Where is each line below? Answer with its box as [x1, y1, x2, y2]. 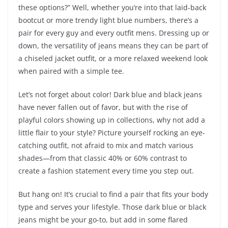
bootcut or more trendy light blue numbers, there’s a [18, 15, 198, 25]
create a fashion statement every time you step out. [18, 166, 194, 176]
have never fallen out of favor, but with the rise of [18, 102, 188, 112]
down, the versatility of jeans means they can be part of [18, 41, 208, 51]
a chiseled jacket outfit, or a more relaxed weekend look [18, 53, 208, 64]
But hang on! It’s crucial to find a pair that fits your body [18, 189, 208, 199]
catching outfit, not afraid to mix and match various [18, 140, 193, 151]
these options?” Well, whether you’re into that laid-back [18, 3, 206, 13]
